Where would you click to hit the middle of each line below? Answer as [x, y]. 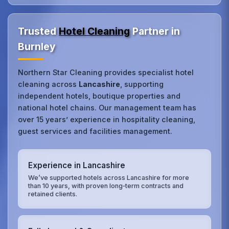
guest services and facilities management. [95, 131]
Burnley [37, 47]
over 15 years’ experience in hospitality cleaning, [107, 120]
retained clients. [53, 194]
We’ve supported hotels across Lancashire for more [109, 177]
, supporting [142, 84]
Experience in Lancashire [77, 166]
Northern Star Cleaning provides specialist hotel [106, 73]
